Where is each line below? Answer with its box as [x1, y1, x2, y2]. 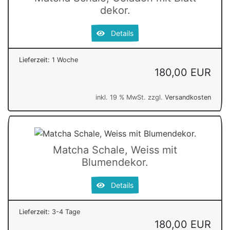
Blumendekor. [82, 156, 148, 169]
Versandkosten [165, 93, 211, 101]
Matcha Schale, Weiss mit [53, 144, 177, 157]
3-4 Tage [52, 208, 80, 216]
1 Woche [52, 55, 78, 64]
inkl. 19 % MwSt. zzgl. [95, 93, 165, 101]
